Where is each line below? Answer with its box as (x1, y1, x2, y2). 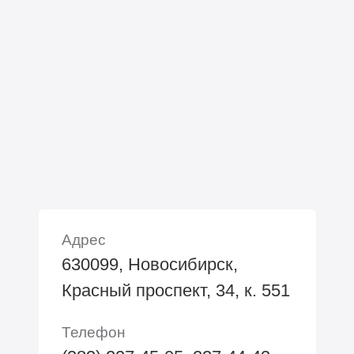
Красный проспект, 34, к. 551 (61, 280, 290, 300)
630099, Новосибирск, (61, 254, 238, 274)
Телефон (61, 322, 126, 341)
